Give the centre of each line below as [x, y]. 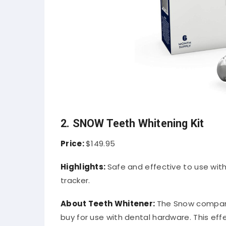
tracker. [75, 181]
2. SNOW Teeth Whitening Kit [132, 123]
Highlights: [84, 167]
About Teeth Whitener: [109, 204]
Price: [73, 143]
